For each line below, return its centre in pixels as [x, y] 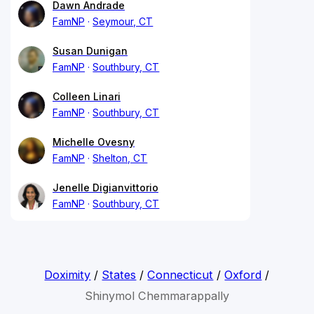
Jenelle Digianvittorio [105, 187]
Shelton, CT [120, 158]
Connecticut [180, 274]
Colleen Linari [87, 96]
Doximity [68, 274]
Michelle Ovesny [94, 142]
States [119, 274]
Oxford [243, 274]
